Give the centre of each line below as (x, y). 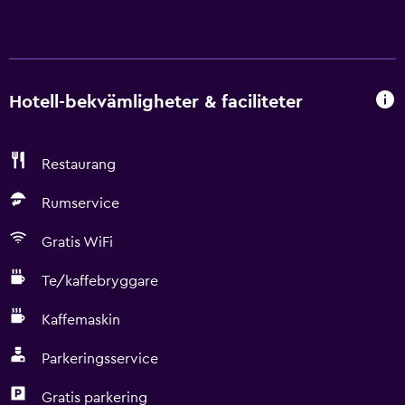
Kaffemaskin (81, 320)
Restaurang (79, 165)
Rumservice (80, 203)
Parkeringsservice (100, 359)
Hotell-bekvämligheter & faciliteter (156, 102)
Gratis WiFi (77, 242)
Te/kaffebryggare (100, 281)
